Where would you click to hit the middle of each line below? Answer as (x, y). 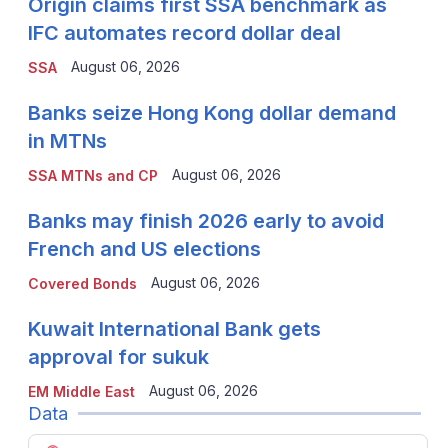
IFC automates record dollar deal (184, 33)
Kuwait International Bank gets (174, 329)
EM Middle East (81, 392)
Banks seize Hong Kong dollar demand (211, 113)
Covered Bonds (82, 284)
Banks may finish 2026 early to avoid (205, 221)
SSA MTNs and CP (92, 176)
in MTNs (67, 141)
